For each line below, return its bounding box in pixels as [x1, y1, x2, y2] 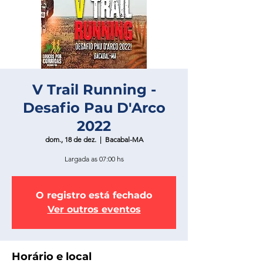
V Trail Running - [32, 80, 156, 98]
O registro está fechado [36, 189, 152, 201]
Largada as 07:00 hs [64, 154, 124, 163]
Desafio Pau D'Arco [22, 99, 166, 116]
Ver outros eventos [47, 203, 141, 215]
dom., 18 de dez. [45, 134, 96, 144]
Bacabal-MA [104, 134, 143, 144]
